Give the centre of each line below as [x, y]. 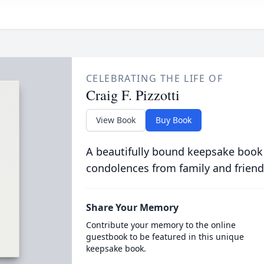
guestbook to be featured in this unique [165, 237]
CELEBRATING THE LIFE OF [154, 78]
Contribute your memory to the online [161, 225]
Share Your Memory [132, 207]
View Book [115, 120]
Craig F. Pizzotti [133, 95]
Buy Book [173, 120]
